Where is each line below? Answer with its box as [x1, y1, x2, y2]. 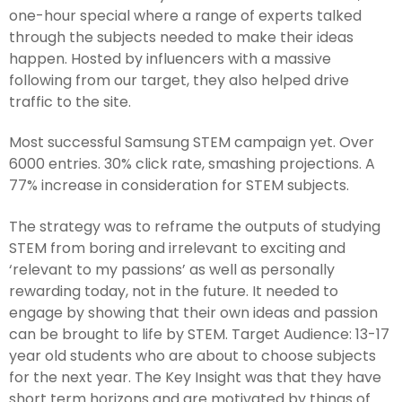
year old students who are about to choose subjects [9, 345, 376, 366]
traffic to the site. [9, 91, 131, 112]
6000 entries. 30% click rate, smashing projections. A [9, 153, 375, 175]
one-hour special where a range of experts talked [9, 4, 362, 26]
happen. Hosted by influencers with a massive [9, 48, 331, 69]
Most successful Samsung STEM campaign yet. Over [9, 132, 374, 153]
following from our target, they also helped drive [9, 69, 349, 91]
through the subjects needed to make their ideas [9, 26, 354, 48]
